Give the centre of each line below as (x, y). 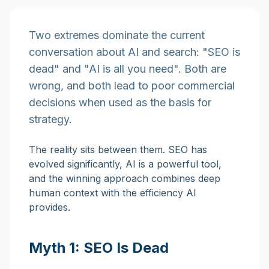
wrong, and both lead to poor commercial (132, 86)
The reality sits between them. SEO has (118, 150)
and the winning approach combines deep (125, 178)
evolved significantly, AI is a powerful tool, (125, 164)
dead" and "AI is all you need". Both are (128, 69)
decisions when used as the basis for (120, 102)
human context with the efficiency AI (113, 193)
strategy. (50, 119)
